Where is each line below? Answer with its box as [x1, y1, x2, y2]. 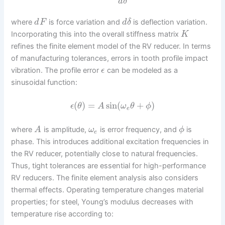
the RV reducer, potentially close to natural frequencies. [11, 149, 198, 159]
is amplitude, [41, 125, 88, 135]
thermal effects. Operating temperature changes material [11, 185, 204, 195]
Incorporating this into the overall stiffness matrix [11, 29, 181, 39]
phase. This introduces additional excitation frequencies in [11, 137, 209, 147]
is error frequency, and [97, 125, 179, 135]
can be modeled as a [104, 65, 178, 75]
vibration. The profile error [11, 65, 101, 75]
